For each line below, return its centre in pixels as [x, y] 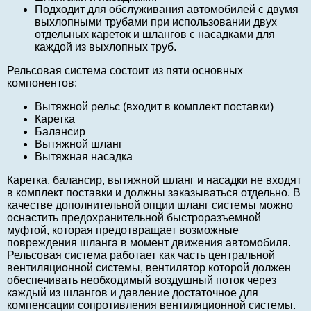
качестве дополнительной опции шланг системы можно [150, 205]
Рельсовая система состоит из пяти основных [125, 71]
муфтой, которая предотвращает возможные [123, 230]
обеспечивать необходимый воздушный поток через [142, 280]
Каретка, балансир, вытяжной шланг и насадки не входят [154, 180]
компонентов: [42, 83]
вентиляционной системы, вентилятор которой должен [149, 268]
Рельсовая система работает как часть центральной [141, 255]
